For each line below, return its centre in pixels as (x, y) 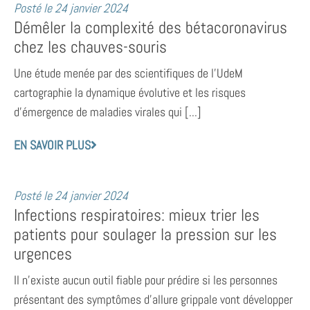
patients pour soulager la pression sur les (145, 235)
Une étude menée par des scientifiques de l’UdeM (128, 73)
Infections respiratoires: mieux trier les (137, 215)
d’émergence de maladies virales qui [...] (108, 112)
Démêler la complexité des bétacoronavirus (151, 28)
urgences (43, 254)
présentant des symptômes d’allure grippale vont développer (153, 299)
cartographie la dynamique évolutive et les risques (130, 92)
